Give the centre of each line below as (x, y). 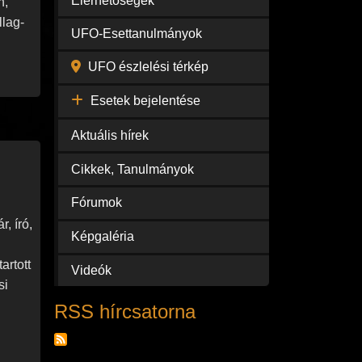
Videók (91, 270)
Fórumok (96, 203)
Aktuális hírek (109, 135)
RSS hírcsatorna (124, 312)
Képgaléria (102, 237)
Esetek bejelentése (145, 100)
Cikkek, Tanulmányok (132, 169)
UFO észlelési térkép (148, 67)
